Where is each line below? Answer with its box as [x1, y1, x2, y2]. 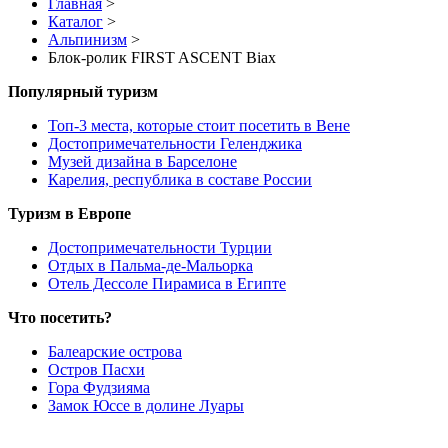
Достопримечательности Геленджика [48, 135, 302, 153]
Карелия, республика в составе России [48, 171, 312, 189]
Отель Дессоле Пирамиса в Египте [48, 275, 286, 293]
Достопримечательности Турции [48, 239, 272, 257]
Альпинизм [48, 31, 127, 49]
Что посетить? [8, 309, 112, 327]
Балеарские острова [48, 343, 182, 361]
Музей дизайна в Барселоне [48, 153, 237, 171]
